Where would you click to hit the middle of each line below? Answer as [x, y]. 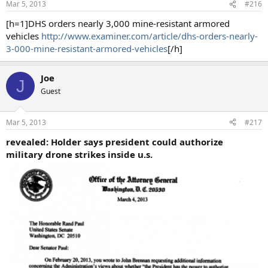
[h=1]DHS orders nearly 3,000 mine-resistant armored [118, 23]
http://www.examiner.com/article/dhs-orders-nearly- [150, 36]
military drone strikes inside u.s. [79, 154]
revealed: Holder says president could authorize [115, 141]
